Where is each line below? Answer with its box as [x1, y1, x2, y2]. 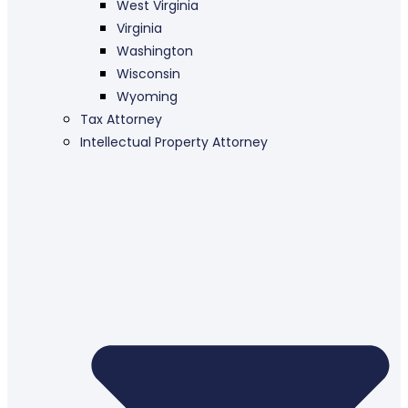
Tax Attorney [80, 109, 162, 128]
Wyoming [117, 87, 178, 106]
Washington [117, 41, 193, 60]
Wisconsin [117, 64, 180, 83]
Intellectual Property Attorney [80, 132, 268, 151]
